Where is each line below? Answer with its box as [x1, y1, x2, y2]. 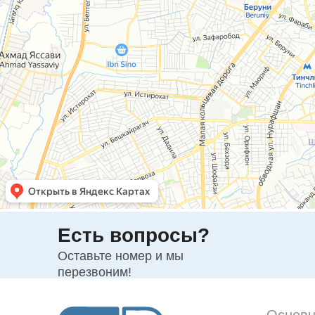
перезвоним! [58, 265, 131, 279]
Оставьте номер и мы [58, 249, 184, 263]
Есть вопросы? [58, 224, 210, 246]
